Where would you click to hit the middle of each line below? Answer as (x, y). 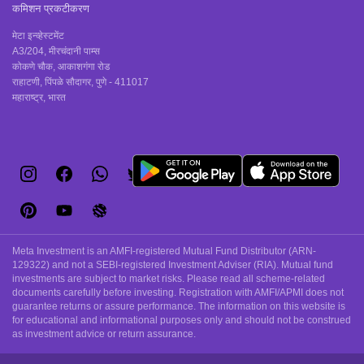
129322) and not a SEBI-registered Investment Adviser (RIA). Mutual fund (173, 265)
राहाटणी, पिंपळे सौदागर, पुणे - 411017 (80, 82)
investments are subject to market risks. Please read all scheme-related (169, 279)
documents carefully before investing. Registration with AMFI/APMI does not (178, 292)
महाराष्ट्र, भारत (39, 97)
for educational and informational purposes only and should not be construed (182, 320)
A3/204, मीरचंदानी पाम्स (56, 51)
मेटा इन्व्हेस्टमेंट (38, 36)
